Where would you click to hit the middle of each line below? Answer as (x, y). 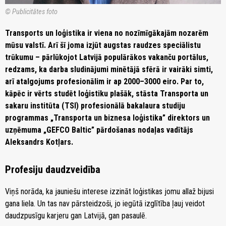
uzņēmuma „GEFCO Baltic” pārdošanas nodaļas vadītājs (99, 130)
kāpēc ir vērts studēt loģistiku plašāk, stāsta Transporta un (107, 93)
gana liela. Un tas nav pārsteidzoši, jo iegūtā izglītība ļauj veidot (105, 203)
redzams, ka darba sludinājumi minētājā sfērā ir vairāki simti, (109, 69)
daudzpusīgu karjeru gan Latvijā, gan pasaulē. (76, 215)
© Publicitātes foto (31, 12)
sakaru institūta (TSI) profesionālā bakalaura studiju (95, 105)
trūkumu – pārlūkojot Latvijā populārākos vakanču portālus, (107, 57)
